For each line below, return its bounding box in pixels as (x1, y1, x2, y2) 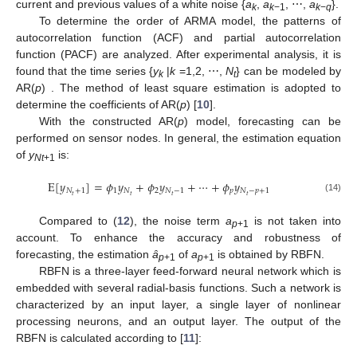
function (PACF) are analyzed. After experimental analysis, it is (16, 48, 341, 61)
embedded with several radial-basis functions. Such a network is (16, 280, 341, 294)
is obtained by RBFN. (214, 247, 324, 261)
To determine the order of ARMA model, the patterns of (38, 14, 341, 28)
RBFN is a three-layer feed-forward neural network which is (38, 264, 341, 277)
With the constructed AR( (38, 115, 178, 128)
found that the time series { (16, 65, 153, 78)
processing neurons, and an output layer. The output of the (16, 314, 341, 328)
